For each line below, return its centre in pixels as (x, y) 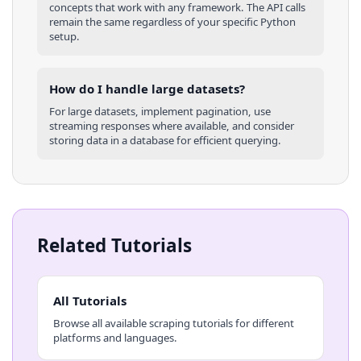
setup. (64, 37)
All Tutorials (89, 301)
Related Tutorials (114, 245)
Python (278, 22)
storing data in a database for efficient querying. (165, 140)
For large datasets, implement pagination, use (160, 111)
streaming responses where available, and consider (172, 125)
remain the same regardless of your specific (155, 22)
